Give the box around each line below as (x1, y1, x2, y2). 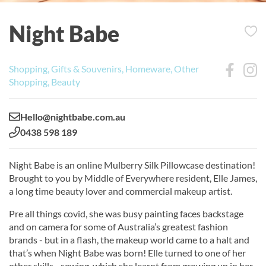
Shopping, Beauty (9, 75, 80, 87)
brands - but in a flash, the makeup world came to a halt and (9, 233, 249, 245)
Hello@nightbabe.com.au (20, 110, 125, 122)
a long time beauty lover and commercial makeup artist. (9, 185, 232, 197)
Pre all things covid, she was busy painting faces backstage (9, 207, 243, 219)
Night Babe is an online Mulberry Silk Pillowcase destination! (9, 159, 255, 170)
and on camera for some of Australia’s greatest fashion (9, 220, 228, 232)
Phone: (8, 125, 38, 137)
